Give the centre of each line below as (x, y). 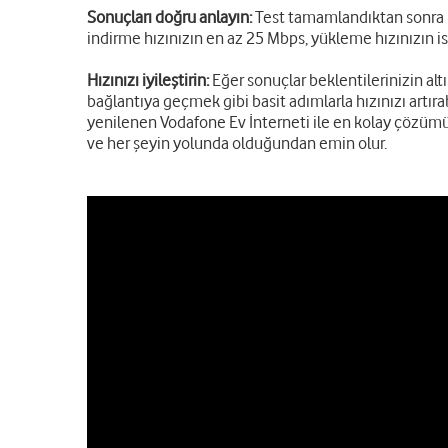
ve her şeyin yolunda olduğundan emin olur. (239, 143)
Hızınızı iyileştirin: (148, 80)
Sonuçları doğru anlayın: (169, 17)
